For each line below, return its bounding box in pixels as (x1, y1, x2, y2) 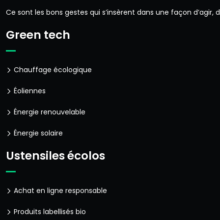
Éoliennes (12, 86, 46, 96)
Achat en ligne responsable (12, 186, 107, 195)
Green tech (6, 27, 70, 43)
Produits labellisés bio (12, 207, 86, 217)
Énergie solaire (12, 128, 63, 138)
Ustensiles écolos (6, 148, 105, 164)
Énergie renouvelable (12, 107, 85, 117)
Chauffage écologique (12, 65, 92, 75)
